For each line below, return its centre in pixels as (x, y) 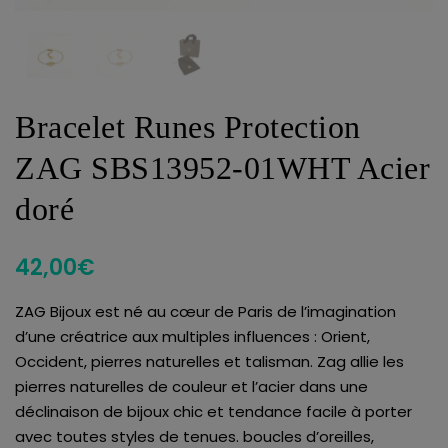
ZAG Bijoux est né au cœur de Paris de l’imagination (205, 312)
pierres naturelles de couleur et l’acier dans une (191, 387)
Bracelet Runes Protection (188, 126)
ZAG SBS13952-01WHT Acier (222, 167)
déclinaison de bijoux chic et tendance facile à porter (213, 412)
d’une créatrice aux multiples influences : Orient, (192, 337)
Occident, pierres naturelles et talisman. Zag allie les (209, 362)
